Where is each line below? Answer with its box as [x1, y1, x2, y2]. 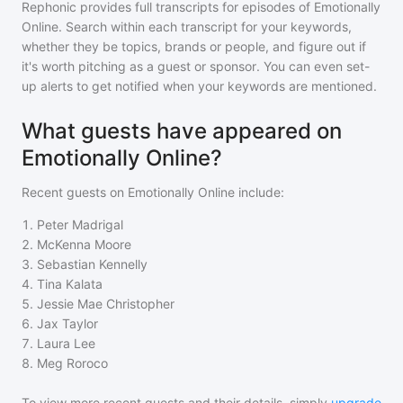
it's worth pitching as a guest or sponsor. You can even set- [22, 58, 370, 74]
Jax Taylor [37, 316, 98, 331]
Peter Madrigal [37, 217, 123, 232]
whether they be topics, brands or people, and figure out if [22, 39, 366, 54]
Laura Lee [37, 336, 95, 351]
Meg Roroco [37, 355, 108, 371]
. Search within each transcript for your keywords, [58, 19, 352, 34]
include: [235, 184, 284, 200]
